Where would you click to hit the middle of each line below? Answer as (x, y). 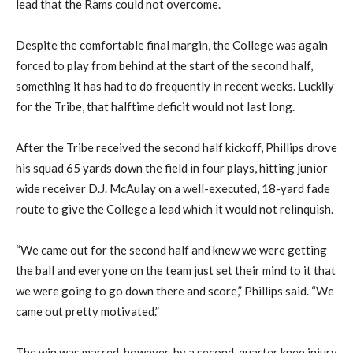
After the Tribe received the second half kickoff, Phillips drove (176, 148)
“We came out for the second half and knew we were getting (171, 250)
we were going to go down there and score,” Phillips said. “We (175, 291)
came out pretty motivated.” (87, 312)
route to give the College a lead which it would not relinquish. (175, 209)
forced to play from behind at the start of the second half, (164, 66)
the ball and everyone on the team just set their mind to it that (176, 271)
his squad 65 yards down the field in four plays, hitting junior (172, 168)
